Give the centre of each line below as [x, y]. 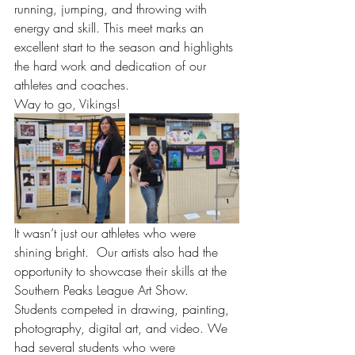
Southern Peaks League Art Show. [105, 290]
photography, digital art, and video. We [123, 328]
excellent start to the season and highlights [126, 46]
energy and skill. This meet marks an [111, 27]
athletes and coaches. [72, 84]
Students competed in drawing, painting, [124, 309]
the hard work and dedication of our [112, 65]
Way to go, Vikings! [67, 103]
